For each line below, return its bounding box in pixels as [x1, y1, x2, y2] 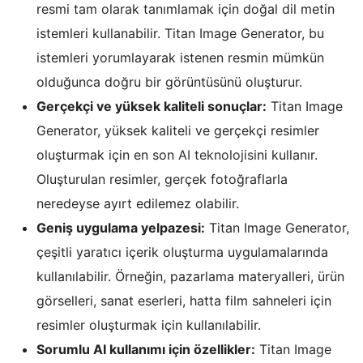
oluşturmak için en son [36, 146, 178, 163]
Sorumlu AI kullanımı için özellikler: [36, 340, 255, 357]
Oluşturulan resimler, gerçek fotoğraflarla [36, 170, 288, 187]
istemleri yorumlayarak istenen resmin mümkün [36, 49, 324, 66]
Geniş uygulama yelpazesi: [36, 219, 205, 236]
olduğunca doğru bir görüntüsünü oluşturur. [36, 73, 302, 90]
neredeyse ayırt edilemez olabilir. [36, 194, 239, 211]
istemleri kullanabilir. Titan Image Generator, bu [36, 24, 324, 41]
